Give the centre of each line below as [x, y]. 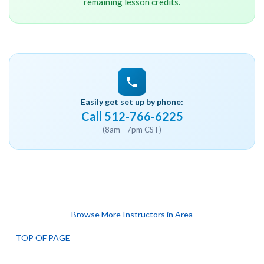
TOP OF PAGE [44, 238]
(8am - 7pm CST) [132, 130]
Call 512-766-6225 [132, 116]
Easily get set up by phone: [132, 102]
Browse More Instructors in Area [132, 214]
